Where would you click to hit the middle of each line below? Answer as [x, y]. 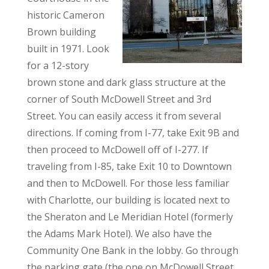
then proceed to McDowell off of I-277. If [117, 150]
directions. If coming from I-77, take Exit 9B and [133, 133]
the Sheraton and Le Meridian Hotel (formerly [130, 217]
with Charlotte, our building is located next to [128, 200]
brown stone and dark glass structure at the [126, 82]
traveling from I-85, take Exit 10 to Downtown [129, 166]
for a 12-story [58, 65]
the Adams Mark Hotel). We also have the [119, 234]
